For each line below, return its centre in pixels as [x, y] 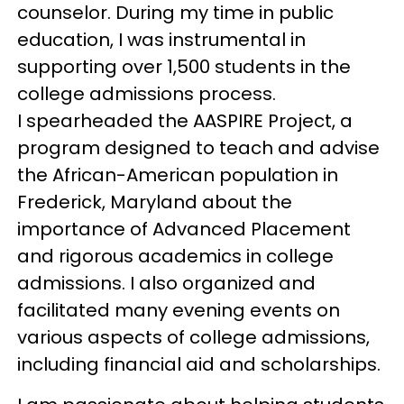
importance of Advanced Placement [184, 229]
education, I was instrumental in [162, 39]
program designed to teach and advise [199, 147]
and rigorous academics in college [176, 256]
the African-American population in [178, 174]
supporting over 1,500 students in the [184, 66]
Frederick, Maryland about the [155, 202]
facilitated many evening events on [179, 310]
